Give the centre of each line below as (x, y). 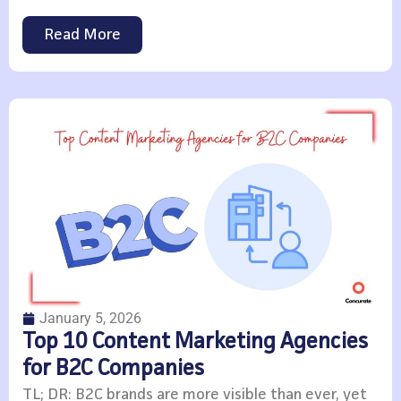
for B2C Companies (113, 370)
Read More (82, 35)
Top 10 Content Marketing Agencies (195, 343)
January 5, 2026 (90, 319)
